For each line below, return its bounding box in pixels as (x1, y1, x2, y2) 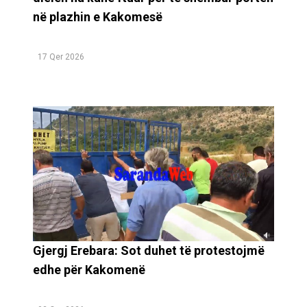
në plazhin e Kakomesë (33, 9, 162, 24)
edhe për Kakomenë (33, 262, 148, 277)
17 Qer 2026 (38, 51, 84, 62)
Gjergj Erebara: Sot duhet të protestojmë (33, 243, 265, 258)
